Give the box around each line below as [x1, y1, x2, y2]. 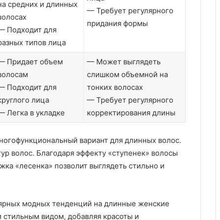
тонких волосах [87, 82, 143, 92]
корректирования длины [87, 108, 175, 117]
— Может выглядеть [87, 57, 161, 66]
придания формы [87, 19, 148, 28]
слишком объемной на [87, 70, 168, 79]
